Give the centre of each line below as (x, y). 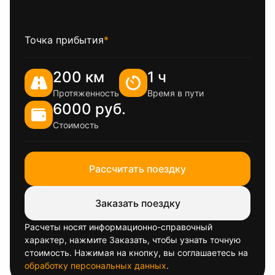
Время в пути (176, 93)
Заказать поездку (137, 203)
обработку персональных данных (95, 265)
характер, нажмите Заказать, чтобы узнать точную (133, 240)
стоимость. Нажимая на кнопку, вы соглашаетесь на (136, 253)
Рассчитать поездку (137, 169)
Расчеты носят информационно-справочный (118, 227)
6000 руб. (89, 109)
